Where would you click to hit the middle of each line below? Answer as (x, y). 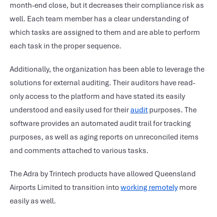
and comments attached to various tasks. (79, 151)
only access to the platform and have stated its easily (97, 96)
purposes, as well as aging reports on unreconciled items (104, 137)
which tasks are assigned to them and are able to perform (105, 32)
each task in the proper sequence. (66, 46)
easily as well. (33, 201)
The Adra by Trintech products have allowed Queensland (103, 174)
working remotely (149, 187)
